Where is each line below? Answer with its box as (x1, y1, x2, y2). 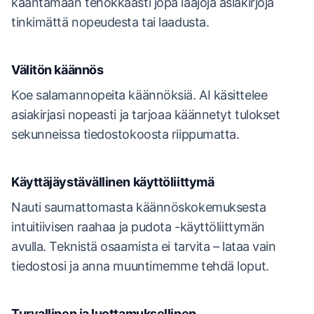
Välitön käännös (11, 62, 104, 77)
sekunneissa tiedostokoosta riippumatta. (11, 127, 240, 142)
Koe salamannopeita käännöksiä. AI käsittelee (11, 88, 268, 102)
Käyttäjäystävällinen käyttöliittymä (11, 175, 214, 189)
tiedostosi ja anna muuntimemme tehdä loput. (11, 259, 269, 273)
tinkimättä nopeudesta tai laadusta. (11, 15, 210, 29)
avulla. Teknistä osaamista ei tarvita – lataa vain (11, 239, 276, 254)
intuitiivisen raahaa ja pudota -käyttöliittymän (11, 219, 265, 234)
